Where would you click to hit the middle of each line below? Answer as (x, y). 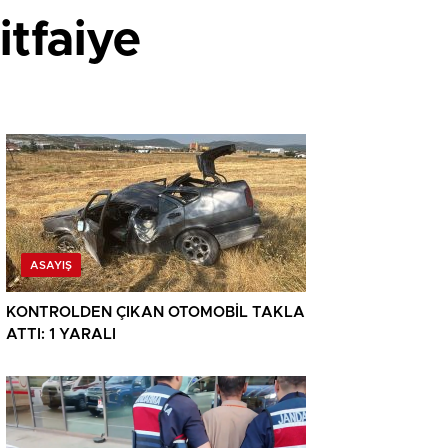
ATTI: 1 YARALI (61, 335)
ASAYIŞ (51, 266)
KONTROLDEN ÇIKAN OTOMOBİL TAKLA (155, 313)
